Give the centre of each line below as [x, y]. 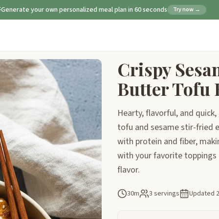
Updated [203, 194]
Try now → [187, 10]
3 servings [164, 194]
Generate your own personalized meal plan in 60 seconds [84, 10]
